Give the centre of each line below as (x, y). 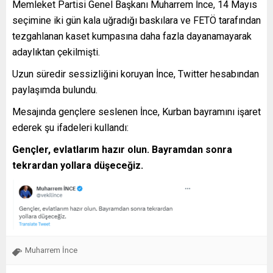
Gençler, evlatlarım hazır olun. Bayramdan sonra (122, 149)
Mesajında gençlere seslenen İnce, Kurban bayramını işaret (136, 112)
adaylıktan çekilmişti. (56, 52)
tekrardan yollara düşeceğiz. (78, 165)
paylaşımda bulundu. (55, 90)
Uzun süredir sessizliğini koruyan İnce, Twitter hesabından (136, 74)
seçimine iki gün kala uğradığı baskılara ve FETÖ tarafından (136, 20)
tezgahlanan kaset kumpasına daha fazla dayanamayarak (132, 36)
